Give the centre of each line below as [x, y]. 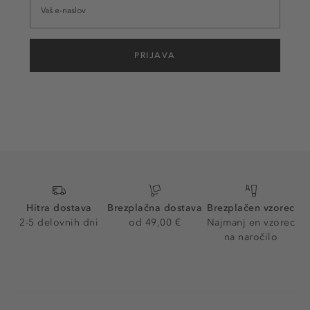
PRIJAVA [155, 56]
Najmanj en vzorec [251, 223]
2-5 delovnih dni [59, 223]
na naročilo [251, 237]
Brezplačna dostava [155, 208]
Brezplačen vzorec [251, 208]
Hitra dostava [59, 208]
